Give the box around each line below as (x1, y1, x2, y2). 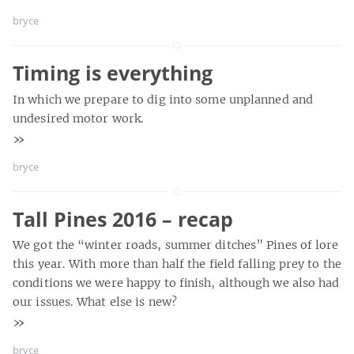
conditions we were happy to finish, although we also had (13, 276, 340, 290)
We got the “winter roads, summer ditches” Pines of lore (13, 238, 339, 252)
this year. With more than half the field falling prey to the (13, 257, 341, 271)
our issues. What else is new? (13, 295, 177, 309)
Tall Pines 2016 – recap (13, 205, 233, 232)
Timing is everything (13, 59, 213, 86)
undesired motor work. (13, 111, 145, 126)
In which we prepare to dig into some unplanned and (13, 92, 314, 107)
